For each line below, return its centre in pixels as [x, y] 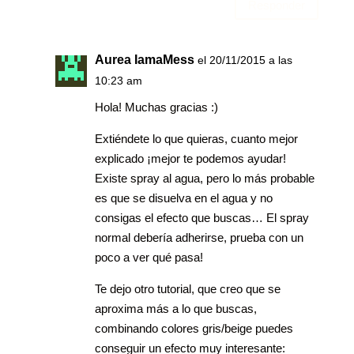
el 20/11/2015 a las [245, 60]
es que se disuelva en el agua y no [183, 198]
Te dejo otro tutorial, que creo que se [187, 289]
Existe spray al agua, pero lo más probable [204, 179]
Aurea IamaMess [144, 60]
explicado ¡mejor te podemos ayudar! [190, 159]
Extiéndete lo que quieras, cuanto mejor [196, 139]
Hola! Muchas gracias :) [156, 107]
